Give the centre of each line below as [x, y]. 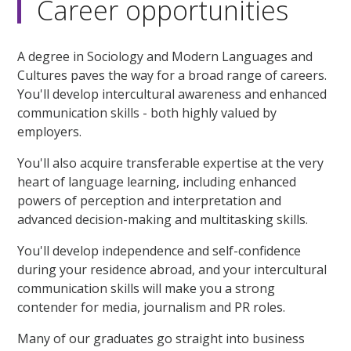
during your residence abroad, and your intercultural [172, 269]
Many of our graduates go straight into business [161, 338]
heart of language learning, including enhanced [157, 181]
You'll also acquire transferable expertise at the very [171, 163]
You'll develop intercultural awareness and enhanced [172, 94]
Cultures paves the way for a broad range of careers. [172, 75]
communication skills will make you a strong [147, 288]
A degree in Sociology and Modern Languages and [165, 56]
